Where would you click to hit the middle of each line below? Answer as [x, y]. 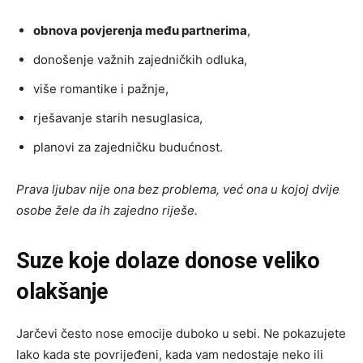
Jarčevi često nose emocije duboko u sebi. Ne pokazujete [181, 334]
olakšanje [62, 292]
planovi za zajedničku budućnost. [128, 147]
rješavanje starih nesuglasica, [118, 118]
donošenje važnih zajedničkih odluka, [140, 60]
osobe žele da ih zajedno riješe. [107, 211]
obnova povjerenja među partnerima [140, 31]
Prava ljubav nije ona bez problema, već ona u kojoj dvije [178, 190]
